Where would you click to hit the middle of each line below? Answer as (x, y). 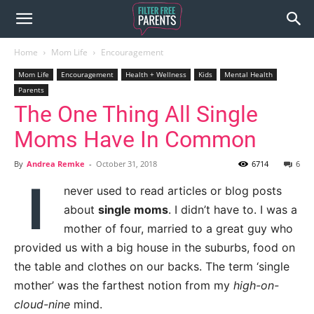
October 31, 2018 (127, 164)
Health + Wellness (156, 74)
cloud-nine (42, 304)
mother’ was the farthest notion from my (124, 285)
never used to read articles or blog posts (173, 191)
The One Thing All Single (136, 114)
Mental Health (248, 74)
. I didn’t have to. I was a (233, 210)
